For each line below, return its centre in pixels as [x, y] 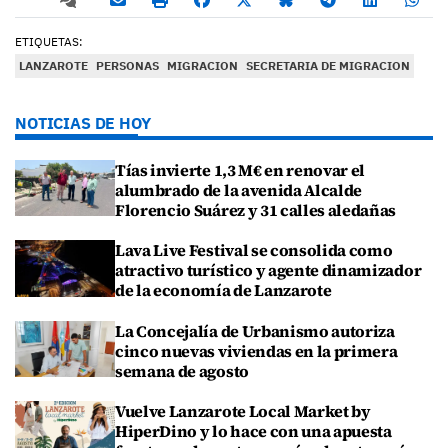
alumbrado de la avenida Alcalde [239, 190]
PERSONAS [127, 66]
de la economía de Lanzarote [223, 290]
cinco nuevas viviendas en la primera [256, 350]
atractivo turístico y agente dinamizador [268, 270]
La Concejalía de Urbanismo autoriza [255, 330]
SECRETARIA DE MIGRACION [328, 66]
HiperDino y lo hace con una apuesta [253, 430]
